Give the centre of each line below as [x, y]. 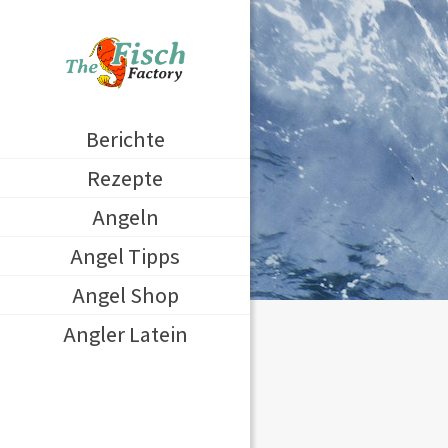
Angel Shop [125, 295]
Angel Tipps [125, 256]
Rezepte [125, 178]
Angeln [125, 217]
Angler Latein [125, 334]
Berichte [125, 139]
